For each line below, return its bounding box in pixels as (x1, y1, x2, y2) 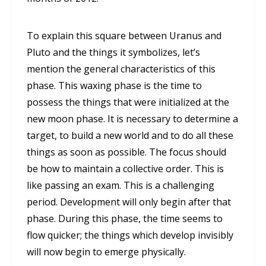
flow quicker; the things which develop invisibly (27, 229, 233, 242)
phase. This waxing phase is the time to (27, 79, 202, 93)
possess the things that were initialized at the (27, 96, 229, 109)
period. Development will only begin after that (27, 195, 231, 209)
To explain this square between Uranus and (27, 29, 221, 43)
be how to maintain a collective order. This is (27, 162, 224, 176)
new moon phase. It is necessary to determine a (27, 112, 238, 126)
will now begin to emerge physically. (27, 245, 186, 259)
